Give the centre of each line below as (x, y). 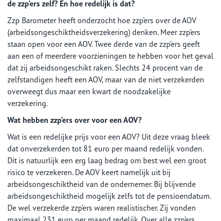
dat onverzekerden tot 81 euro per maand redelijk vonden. (105, 148)
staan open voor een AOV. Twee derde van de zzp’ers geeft (104, 44)
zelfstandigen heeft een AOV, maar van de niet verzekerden (106, 79)
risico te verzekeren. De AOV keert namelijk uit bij (89, 172)
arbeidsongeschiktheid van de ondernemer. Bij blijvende (102, 184)
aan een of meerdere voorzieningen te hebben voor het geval (110, 56)
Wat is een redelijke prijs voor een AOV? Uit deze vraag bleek (109, 137)
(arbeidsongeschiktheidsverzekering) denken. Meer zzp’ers (104, 32)
